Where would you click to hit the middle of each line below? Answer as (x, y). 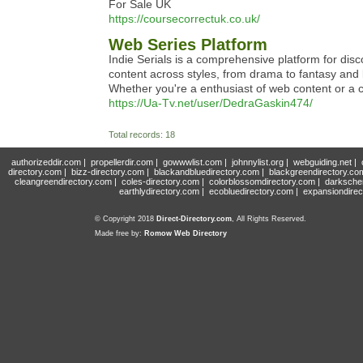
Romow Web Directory (186, 233)
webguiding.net (322, 162)
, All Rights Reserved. (269, 219)
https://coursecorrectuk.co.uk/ (184, 19)
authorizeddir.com (46, 162)
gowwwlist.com (192, 162)
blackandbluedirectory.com (207, 172)
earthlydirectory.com (159, 191)
